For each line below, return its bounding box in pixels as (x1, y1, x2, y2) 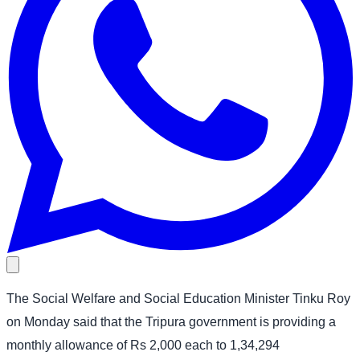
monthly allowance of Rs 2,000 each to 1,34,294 (6, 337, 280, 352)
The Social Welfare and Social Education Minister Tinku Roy (6, 291, 350, 305)
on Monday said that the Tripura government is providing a (6, 314, 336, 329)
